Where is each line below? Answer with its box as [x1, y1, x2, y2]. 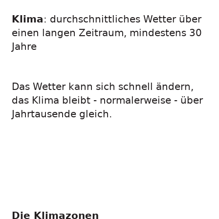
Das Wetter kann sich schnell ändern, [12, 81, 194, 92]
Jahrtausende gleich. [12, 109, 112, 120]
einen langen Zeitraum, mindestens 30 [12, 27, 202, 39]
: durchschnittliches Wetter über [44, 14, 201, 25]
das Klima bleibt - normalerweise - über [12, 95, 203, 106]
